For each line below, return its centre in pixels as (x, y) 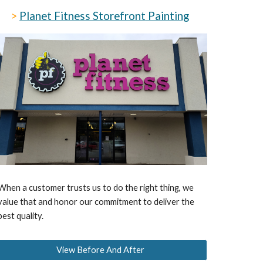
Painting (168, 16)
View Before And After (100, 250)
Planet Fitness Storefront (83, 16)
